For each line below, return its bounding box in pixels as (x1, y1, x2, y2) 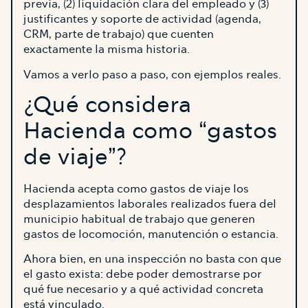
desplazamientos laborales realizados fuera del (23, 197, 276, 212)
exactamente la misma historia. (23, 42, 190, 57)
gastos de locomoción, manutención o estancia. (23, 227, 278, 242)
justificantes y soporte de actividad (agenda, (23, 12, 261, 27)
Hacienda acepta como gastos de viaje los (23, 181, 249, 197)
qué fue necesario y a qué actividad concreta (23, 282, 263, 297)
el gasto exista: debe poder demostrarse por (23, 267, 262, 282)
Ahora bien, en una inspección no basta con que (23, 252, 281, 267)
